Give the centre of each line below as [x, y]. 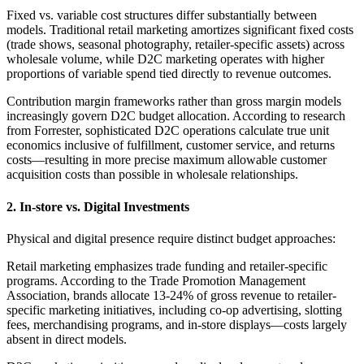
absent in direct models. [67, 339]
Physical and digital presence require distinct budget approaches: [171, 238]
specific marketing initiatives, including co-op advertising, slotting [174, 310]
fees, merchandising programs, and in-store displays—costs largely [177, 325]
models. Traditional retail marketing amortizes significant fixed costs [180, 30]
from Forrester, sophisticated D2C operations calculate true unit [168, 131]
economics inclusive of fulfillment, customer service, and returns [171, 145]
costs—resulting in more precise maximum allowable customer [167, 160]
